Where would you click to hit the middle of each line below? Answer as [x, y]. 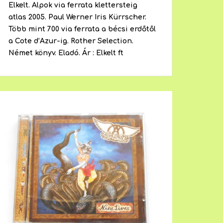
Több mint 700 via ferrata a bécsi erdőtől [82, 29]
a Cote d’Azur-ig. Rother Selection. [71, 41]
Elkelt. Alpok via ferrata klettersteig [73, 5]
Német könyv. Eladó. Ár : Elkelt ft [66, 53]
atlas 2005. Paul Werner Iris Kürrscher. [77, 17]
